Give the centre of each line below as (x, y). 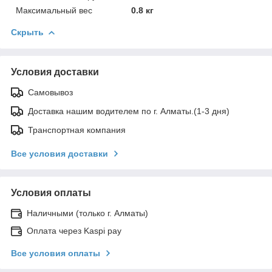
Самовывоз (50, 92)
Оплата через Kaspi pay (74, 230)
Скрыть (27, 32)
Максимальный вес (54, 10)
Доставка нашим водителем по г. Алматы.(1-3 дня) (129, 111)
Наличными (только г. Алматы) (87, 213)
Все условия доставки (59, 153)
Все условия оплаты (56, 253)
